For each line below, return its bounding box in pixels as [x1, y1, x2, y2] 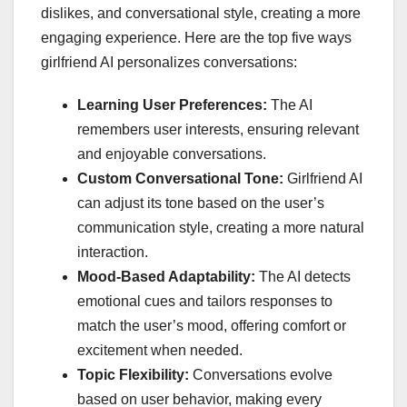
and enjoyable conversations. [77, 146, 266, 163]
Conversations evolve [189, 367, 333, 383]
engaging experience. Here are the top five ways [41, 30, 352, 46]
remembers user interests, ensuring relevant [77, 122, 359, 138]
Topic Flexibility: [77, 367, 189, 383]
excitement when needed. [77, 342, 243, 359]
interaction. [77, 244, 148, 261]
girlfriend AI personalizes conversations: [41, 55, 297, 71]
